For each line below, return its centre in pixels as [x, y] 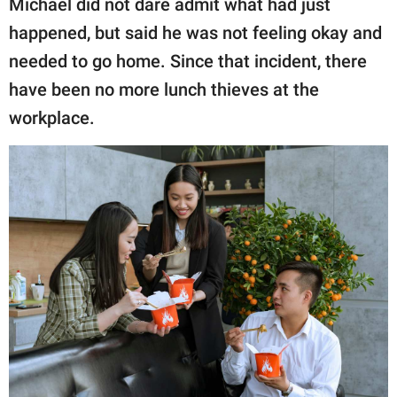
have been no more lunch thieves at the [164, 90]
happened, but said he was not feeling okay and [195, 33]
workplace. [52, 118]
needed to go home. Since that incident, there [188, 62]
